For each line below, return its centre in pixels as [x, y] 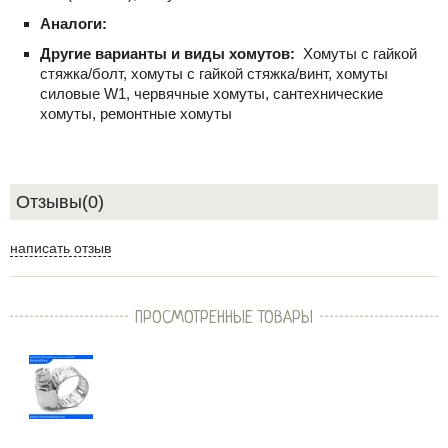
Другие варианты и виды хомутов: [169, 53]
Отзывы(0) [60, 202]
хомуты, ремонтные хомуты [136, 113]
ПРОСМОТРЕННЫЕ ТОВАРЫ [224, 318]
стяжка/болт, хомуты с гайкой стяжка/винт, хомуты [214, 73]
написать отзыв [60, 248]
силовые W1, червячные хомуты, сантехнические [211, 93]
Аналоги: [75, 23]
